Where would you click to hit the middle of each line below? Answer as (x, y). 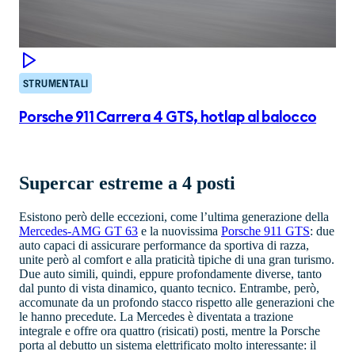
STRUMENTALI (56, 84)
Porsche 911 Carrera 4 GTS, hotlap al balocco (168, 118)
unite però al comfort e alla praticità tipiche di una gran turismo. (177, 259)
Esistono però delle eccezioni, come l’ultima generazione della (174, 216)
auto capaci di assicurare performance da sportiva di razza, (164, 245)
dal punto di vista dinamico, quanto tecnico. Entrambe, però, (169, 288)
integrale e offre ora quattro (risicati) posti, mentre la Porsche (170, 330)
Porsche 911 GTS (265, 231)
